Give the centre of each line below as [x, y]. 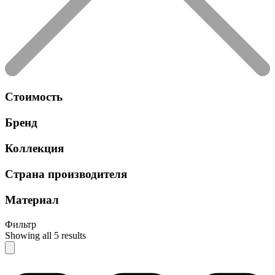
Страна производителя [66, 174]
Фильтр [21, 224]
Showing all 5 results [45, 235]
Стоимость [34, 96]
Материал [32, 199]
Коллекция [34, 148]
